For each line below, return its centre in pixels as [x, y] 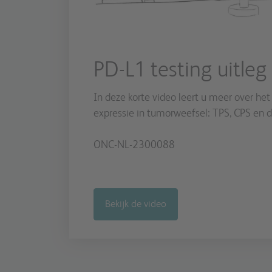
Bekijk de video [136, 205]
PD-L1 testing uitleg [180, 70]
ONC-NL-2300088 [134, 145]
